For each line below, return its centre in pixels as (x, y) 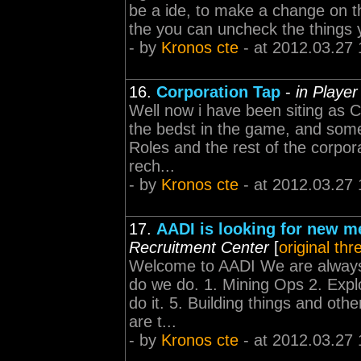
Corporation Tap (218, 92)
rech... (152, 166)
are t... (153, 322)
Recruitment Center (199, 247)
